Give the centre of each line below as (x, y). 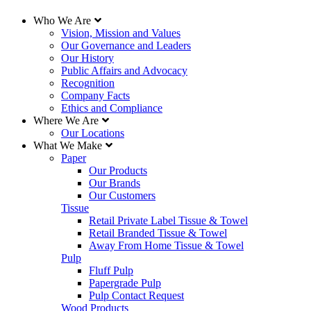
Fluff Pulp (111, 270)
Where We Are (66, 120)
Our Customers (122, 195)
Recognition (88, 83)
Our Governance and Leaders (126, 45)
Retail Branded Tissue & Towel (158, 233)
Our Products (118, 170)
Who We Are (62, 20)
